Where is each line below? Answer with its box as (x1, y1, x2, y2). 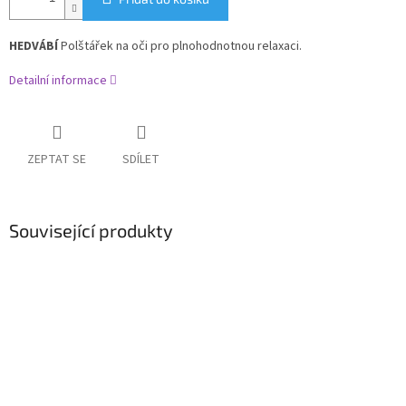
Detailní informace (9, 72, 107, 91)
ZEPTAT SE (27, 150, 86, 169)
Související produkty (9, 219, 173, 242)
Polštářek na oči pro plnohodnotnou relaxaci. (58, 37, 302, 56)
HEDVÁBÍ (9, 37, 58, 56)
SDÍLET (122, 150, 159, 169)
